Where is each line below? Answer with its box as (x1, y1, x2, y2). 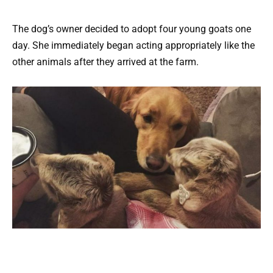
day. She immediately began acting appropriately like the (12, 39, 255, 51)
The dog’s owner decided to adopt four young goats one (12, 23, 251, 35)
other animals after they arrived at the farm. (12, 55, 199, 68)
